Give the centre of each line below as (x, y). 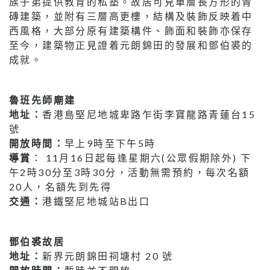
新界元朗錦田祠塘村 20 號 (108, 256)
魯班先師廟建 (42, 100)
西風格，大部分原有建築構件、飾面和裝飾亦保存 (131, 31)
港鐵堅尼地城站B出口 (96, 201)
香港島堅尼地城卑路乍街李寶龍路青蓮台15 (149, 115)
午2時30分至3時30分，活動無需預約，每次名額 (130, 172)
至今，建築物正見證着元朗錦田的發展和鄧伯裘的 (131, 45)
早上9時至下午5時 (110, 143)
